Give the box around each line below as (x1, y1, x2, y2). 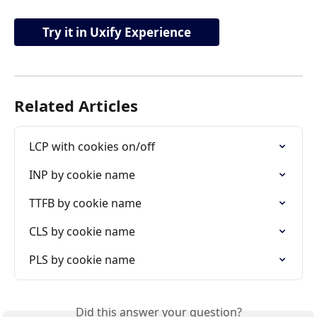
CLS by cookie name (29, 224, 135, 240)
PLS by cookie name (29, 252, 135, 268)
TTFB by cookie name (29, 195, 142, 212)
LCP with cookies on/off (29, 139, 155, 155)
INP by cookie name (29, 167, 135, 183)
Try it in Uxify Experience (42, 24, 191, 41)
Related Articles (14, 95, 138, 117)
